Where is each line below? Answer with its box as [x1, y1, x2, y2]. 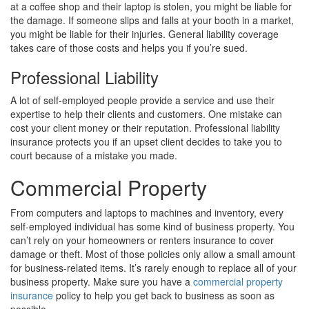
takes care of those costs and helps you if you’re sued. [10, 41, 248, 55]
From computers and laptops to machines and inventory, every [10, 206, 283, 220]
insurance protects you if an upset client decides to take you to [10, 134, 282, 149]
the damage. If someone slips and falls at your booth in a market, [10, 13, 294, 28]
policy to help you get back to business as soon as [53, 288, 275, 303]
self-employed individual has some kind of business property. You [10, 219, 295, 234]
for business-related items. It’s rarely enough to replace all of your [10, 261, 297, 275]
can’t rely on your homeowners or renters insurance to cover [10, 233, 274, 248]
